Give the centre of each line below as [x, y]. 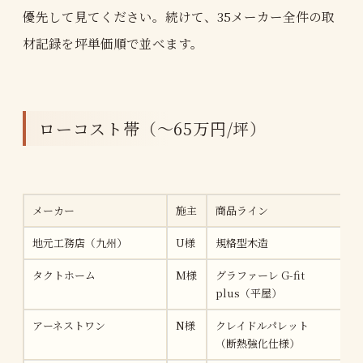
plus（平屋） [249, 293]
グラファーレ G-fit [260, 275]
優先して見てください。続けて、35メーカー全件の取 [179, 16]
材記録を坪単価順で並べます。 [113, 43]
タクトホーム [64, 275]
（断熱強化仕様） [258, 343]
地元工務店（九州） [80, 242]
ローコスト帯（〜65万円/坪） [153, 128]
